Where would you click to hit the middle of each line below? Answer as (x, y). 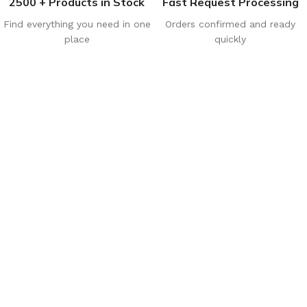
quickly (230, 39)
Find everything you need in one (77, 24)
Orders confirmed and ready (230, 24)
